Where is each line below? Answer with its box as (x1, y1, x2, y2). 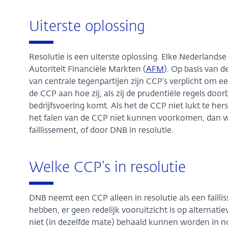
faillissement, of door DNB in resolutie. (28, 127, 174, 135)
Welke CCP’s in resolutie (28, 160, 186, 175)
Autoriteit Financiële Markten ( (28, 66, 146, 74)
